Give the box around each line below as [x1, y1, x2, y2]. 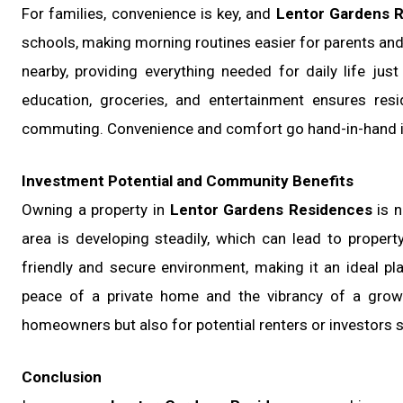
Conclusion [22, 368, 102, 387]
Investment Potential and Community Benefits [22, 172, 354, 191]
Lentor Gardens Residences [169, 201, 372, 219]
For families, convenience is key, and [22, 4, 276, 23]
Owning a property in [22, 201, 170, 219]
